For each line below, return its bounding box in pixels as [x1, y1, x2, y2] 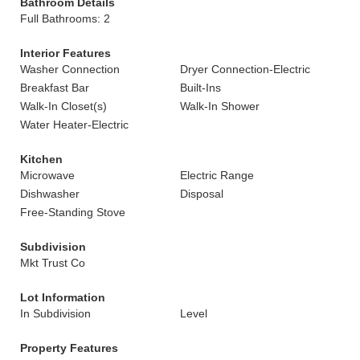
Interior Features [20, 47, 111, 59]
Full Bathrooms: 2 [20, 12, 110, 25]
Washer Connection [20, 63, 120, 76]
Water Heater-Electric [20, 118, 129, 131]
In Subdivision [20, 307, 91, 320]
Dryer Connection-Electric [180, 63, 310, 76]
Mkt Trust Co [20, 256, 85, 269]
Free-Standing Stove [20, 206, 125, 219]
